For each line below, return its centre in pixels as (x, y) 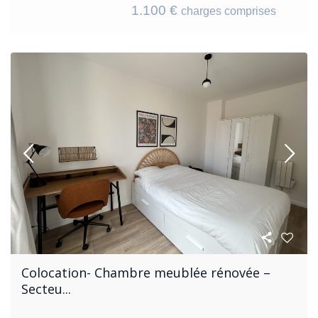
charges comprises (229, 11)
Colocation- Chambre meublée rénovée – (146, 273)
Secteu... (46, 289)
